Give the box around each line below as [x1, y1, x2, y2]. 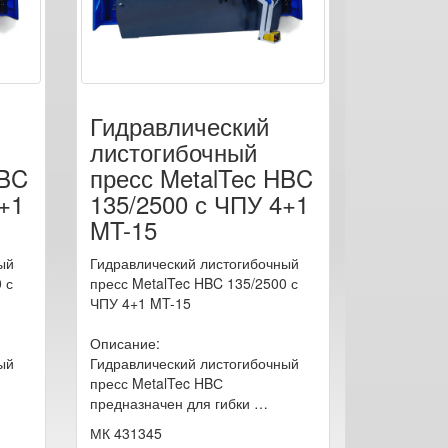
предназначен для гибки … [89, 392, 268, 413]
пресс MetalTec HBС [89, 372, 223, 393]
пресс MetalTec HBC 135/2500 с [89, 272, 298, 293]
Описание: [89, 332, 160, 353]
